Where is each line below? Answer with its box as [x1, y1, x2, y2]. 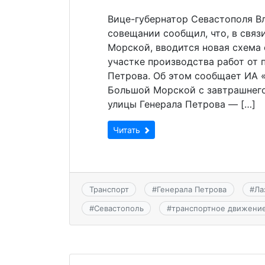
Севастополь [93, 203, 144, 214]
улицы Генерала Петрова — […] [108, 98, 256, 110]
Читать [113, 124, 143, 135]
